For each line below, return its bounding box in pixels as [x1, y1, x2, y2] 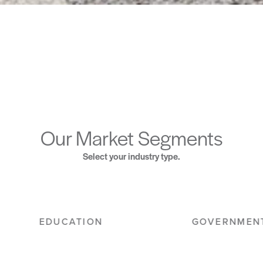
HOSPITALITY [16, 214, 88, 228]
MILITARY [185, 214, 237, 228]
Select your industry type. [83, 150, 180, 163]
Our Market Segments [40, 123, 223, 152]
